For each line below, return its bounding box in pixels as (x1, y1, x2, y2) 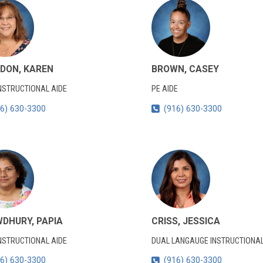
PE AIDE (151, 84, 178, 95)
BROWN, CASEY (151, 63, 219, 75)
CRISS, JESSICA (151, 215, 220, 227)
